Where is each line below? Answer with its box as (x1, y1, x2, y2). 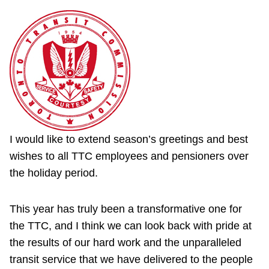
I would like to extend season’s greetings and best (10, 133, 248, 146)
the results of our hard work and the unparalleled (10, 237, 241, 249)
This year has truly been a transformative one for (10, 203, 242, 216)
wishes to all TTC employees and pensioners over (10, 150, 249, 163)
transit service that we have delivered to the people (10, 253, 253, 266)
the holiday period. (10, 167, 98, 180)
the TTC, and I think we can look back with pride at (10, 220, 252, 232)
